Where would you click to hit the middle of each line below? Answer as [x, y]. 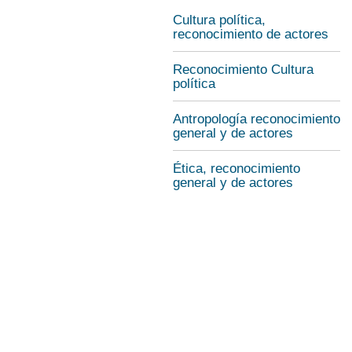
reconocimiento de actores [251, 34]
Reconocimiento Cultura [243, 70]
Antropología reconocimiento [257, 119]
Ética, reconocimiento [236, 169]
